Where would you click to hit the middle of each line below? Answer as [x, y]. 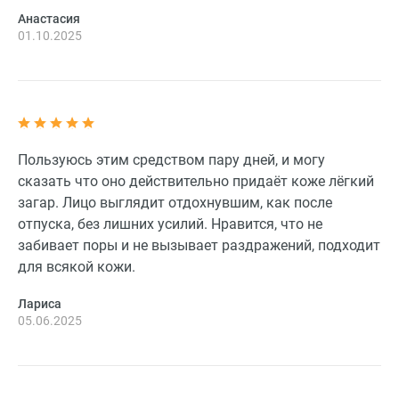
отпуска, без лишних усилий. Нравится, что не [170, 224]
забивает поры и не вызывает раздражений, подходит [199, 246]
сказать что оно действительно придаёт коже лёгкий [196, 182]
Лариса [40, 304]
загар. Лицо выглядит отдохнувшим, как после [175, 203]
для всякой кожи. [77, 267]
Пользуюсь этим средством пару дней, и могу [171, 160]
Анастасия [49, 19]
